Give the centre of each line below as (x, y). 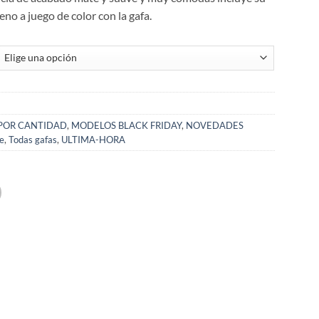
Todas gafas (33, 139)
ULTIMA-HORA (94, 139)
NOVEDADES (215, 125)
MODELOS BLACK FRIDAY (127, 125)
